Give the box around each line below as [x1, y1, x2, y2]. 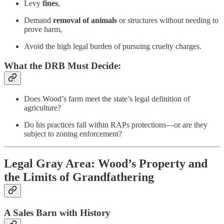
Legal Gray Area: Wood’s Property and [4, 157, 207, 170]
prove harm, [24, 25, 62, 34]
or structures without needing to [117, 16, 218, 25]
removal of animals [53, 16, 117, 25]
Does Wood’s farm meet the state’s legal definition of [24, 94, 190, 103]
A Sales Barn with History [4, 207, 110, 218]
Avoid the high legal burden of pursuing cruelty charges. [24, 42, 201, 51]
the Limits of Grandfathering [4, 170, 154, 184]
